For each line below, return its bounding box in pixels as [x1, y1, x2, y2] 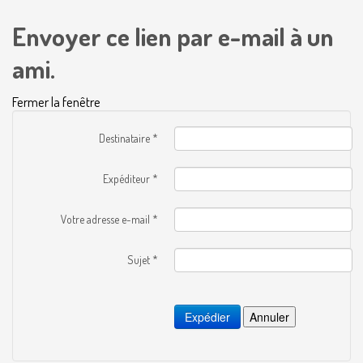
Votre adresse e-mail [61, 212, 150, 226]
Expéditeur [103, 172, 150, 186]
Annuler [250, 309, 289, 325]
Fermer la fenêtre [12, 93, 100, 110]
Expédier [185, 309, 230, 325]
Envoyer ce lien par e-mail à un [12, 20, 334, 52]
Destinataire [99, 131, 150, 145]
